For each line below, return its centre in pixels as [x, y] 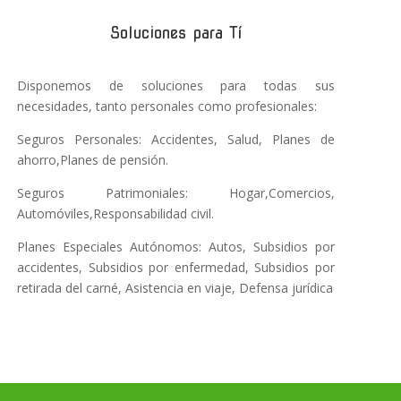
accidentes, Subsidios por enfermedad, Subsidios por [176, 268]
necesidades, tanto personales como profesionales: [167, 107]
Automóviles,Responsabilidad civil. [116, 214]
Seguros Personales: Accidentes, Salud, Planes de [176, 140]
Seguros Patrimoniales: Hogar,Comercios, [176, 193]
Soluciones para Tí [176, 33]
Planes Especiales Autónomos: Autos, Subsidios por [176, 247]
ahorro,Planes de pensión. [93, 160]
